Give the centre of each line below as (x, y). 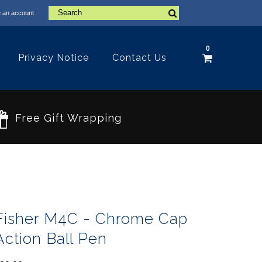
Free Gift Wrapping (68, 118)
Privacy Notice (54, 58)
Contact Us (140, 58)
